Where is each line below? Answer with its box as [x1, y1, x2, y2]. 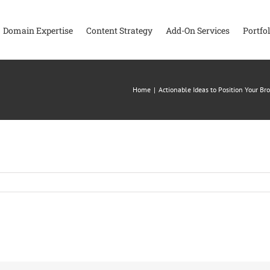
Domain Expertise [3, 25, 73, 36]
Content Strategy [86, 25, 152, 36]
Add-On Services [166, 25, 230, 36]
